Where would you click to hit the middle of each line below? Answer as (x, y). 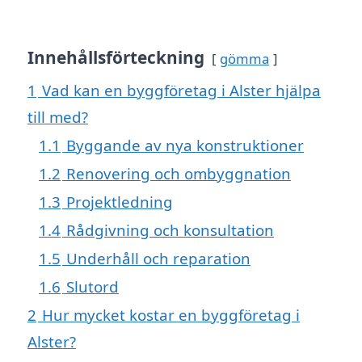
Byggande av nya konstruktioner (185, 145)
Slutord (93, 286)
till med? (58, 116)
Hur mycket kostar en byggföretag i (171, 314)
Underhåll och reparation (158, 258)
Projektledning (120, 201)
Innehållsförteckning (116, 57)
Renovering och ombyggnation (179, 173)
